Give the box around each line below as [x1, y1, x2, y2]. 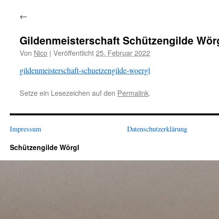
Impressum [10, 124, 41, 133]
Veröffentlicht [53, 47, 94, 58]
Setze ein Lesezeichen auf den [20, 88, 117, 98]
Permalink [117, 88, 149, 98]
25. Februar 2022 [96, 47, 150, 58]
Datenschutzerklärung [127, 124, 187, 133]
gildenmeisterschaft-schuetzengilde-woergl [20, 65, 150, 75]
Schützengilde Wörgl [10, 142, 79, 152]
